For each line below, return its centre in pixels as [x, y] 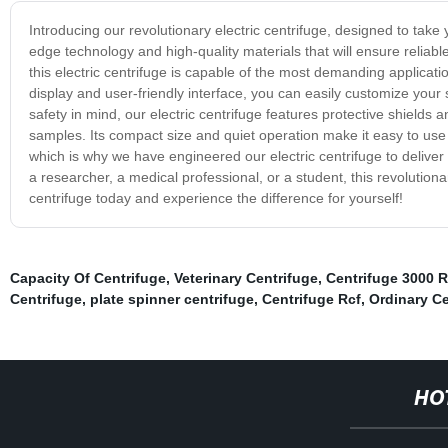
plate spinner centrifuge [171, 298]
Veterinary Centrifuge [245, 277]
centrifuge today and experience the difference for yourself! [215, 197]
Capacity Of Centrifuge [87, 277]
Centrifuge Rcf [311, 298]
